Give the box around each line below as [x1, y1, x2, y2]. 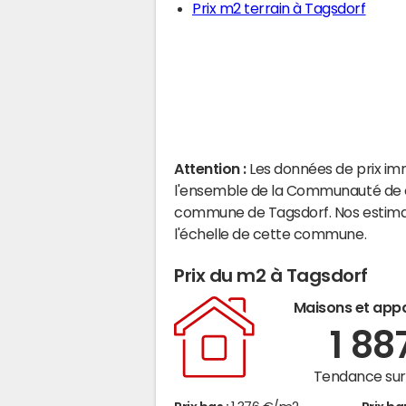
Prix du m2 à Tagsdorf [174, 266, 368, 285]
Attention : [174, 161, 250, 176]
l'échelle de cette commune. [174, 227, 367, 241]
